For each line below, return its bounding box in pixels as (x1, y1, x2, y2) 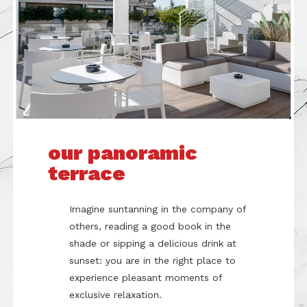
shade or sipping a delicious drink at (69, 237, 237, 249)
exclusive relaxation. (69, 288, 162, 300)
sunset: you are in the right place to (69, 254, 236, 266)
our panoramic (48, 140, 198, 164)
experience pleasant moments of (69, 271, 223, 283)
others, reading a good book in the (69, 220, 232, 232)
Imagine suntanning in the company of (69, 203, 247, 214)
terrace (48, 160, 125, 185)
